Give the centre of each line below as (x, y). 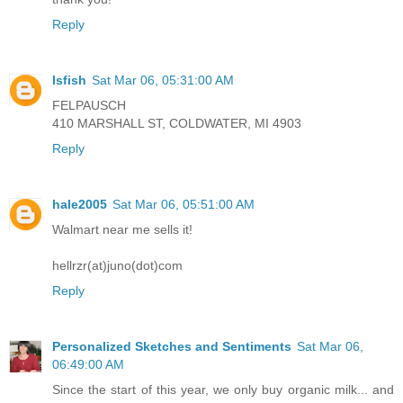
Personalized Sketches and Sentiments (172, 346)
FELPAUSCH (89, 105)
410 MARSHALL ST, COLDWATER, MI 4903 (177, 123)
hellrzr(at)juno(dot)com (117, 265)
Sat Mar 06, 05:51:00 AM (184, 204)
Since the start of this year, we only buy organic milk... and (223, 389)
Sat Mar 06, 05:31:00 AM (163, 80)
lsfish (69, 80)
